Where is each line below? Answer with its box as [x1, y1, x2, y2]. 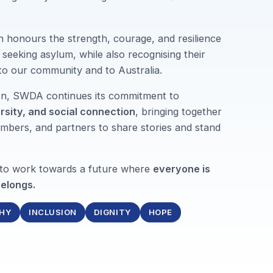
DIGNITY [93, 207, 132, 218]
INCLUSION [29, 207, 77, 218]
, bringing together [135, 105, 222, 118]
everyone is [153, 163, 211, 175]
